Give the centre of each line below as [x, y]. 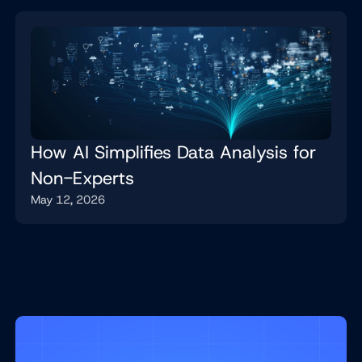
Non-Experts [83, 178]
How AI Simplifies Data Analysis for [174, 152]
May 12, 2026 [68, 199]
